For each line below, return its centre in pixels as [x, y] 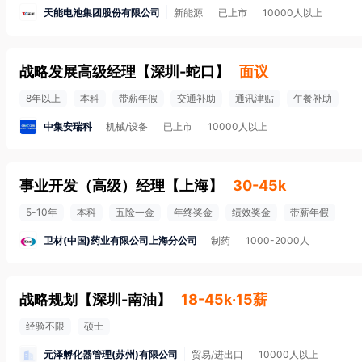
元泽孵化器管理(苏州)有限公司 [111, 354]
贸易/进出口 [217, 354]
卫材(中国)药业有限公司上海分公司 [120, 240]
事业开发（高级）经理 [92, 185]
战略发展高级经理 [78, 72]
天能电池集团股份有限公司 [102, 12]
